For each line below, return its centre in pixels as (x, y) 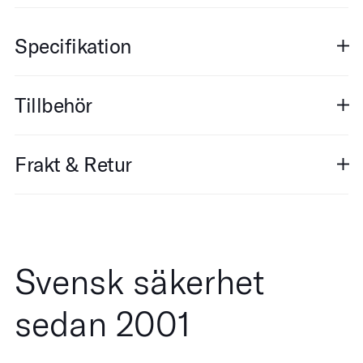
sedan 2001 (103, 324)
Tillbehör (53, 105)
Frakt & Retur (73, 164)
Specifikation (73, 46)
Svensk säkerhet (140, 282)
